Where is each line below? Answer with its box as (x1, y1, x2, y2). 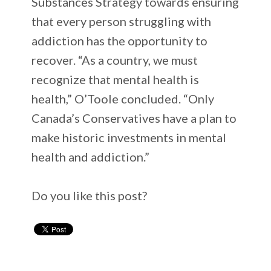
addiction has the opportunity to (31, 33, 208, 48)
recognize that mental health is (31, 71, 200, 87)
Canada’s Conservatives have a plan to (31, 110, 237, 125)
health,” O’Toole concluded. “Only (31, 91, 215, 106)
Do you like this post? (31, 188, 148, 203)
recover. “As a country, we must (31, 52, 198, 67)
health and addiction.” (31, 149, 150, 164)
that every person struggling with (31, 13, 212, 28)
